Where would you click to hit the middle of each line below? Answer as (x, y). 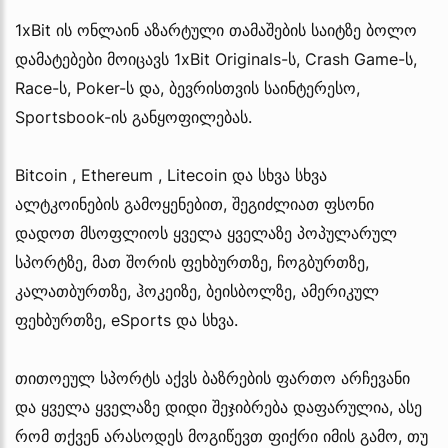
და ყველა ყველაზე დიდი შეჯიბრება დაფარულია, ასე (218, 406)
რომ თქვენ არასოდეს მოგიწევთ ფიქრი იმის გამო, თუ (221, 435)
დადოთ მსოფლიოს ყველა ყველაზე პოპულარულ (206, 232)
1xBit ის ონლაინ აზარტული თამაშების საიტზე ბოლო (216, 29)
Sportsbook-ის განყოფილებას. (133, 116)
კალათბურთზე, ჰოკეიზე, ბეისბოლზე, (158, 290)
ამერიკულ (340, 290)
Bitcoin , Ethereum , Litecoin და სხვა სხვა (171, 174)
